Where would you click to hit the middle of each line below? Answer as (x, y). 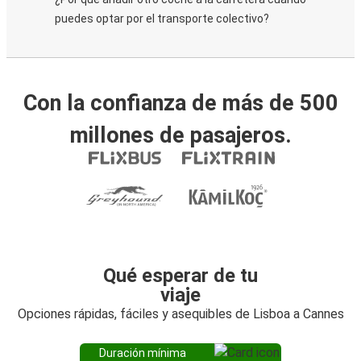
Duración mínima (143, 353)
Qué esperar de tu (180, 276)
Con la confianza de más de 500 (180, 103)
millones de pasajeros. (180, 135)
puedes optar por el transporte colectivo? (162, 19)
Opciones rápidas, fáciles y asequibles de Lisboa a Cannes (180, 314)
